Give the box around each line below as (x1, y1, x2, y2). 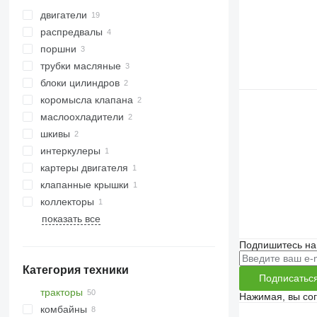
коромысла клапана (40, 94, 133, 105)
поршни (40, 43, 76, 54)
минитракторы (54, 304, 122, 315)
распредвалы (40, 26, 103, 38)
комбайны (40, 304, 87, 315)
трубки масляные (40, 60, 121, 71)
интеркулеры (40, 145, 100, 156)
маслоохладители (40, 111, 124, 122)
